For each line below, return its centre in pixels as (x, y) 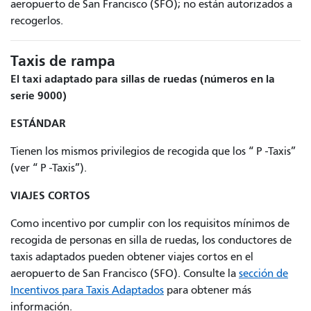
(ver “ (25, 168)
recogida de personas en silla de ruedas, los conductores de (151, 241)
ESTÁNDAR (38, 124)
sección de (263, 274)
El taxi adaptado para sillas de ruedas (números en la (143, 79)
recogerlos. (37, 21)
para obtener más (208, 291)
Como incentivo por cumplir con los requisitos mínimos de (150, 224)
